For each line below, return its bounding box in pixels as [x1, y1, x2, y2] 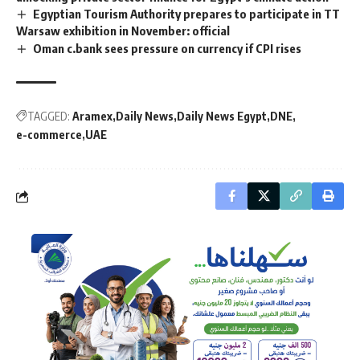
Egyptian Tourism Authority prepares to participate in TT [33, 6, 341, 21]
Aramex [72, 109, 112, 124]
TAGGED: [27, 109, 70, 124]
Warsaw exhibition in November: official [16, 23, 230, 39]
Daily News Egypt [177, 109, 267, 124]
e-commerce [16, 128, 82, 142]
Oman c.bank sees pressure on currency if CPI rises [33, 40, 302, 55]
